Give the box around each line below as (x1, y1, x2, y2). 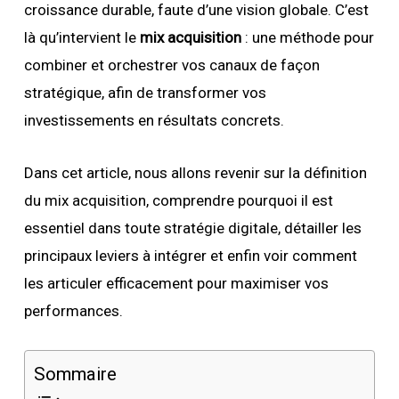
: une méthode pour (240, 28, 374, 46)
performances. (23, 302, 123, 320)
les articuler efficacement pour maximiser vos (23, 274, 329, 292)
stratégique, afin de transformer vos (23, 84, 266, 102)
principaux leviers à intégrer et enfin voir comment (23, 247, 357, 265)
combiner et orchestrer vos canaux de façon (23, 56, 320, 74)
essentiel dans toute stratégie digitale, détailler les (23, 219, 362, 237)
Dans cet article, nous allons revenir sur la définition (23, 164, 367, 182)
